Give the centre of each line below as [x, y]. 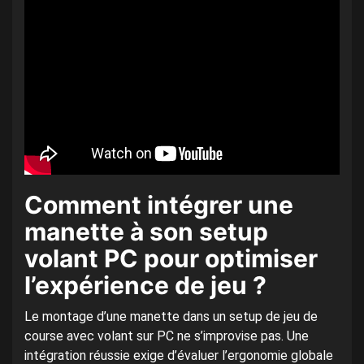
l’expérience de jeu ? [145, 285]
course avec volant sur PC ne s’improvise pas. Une [167, 336]
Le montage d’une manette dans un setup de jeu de [171, 316]
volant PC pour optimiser [171, 258]
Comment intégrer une [159, 204]
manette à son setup [146, 231]
